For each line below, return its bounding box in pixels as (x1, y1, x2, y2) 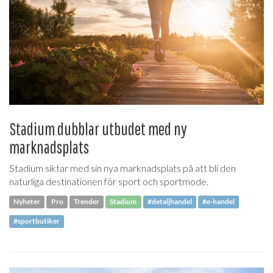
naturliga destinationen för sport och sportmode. (9, 175, 208, 187)
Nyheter (13, 197, 41, 207)
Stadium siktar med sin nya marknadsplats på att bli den (9, 161, 236, 174)
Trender (73, 197, 99, 207)
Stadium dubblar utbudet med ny (9, 118, 187, 139)
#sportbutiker (13, 216, 60, 226)
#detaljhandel (147, 197, 192, 207)
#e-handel (202, 197, 235, 207)
